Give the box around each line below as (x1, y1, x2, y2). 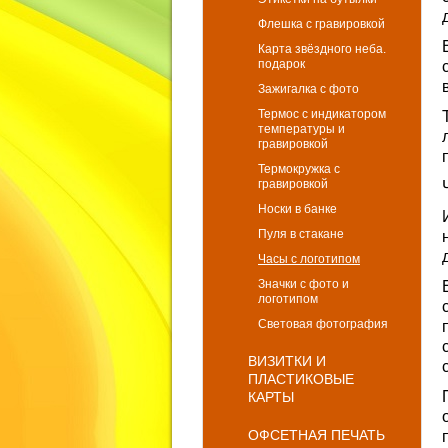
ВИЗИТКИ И (248, 353, 326, 369)
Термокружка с (258, 162, 340, 176)
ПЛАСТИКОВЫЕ (248, 371, 354, 387)
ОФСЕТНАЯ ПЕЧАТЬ (248, 427, 385, 443)
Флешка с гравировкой (258, 17, 385, 31)
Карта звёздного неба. (258, 42, 386, 56)
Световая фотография (258, 317, 388, 331)
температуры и (258, 122, 345, 136)
